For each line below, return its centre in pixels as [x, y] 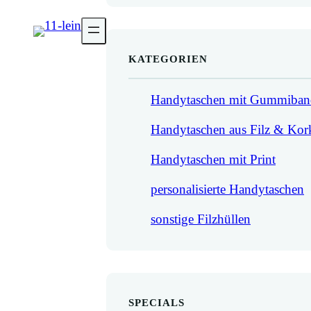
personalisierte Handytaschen [227, 190]
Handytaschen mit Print [213, 160]
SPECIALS [157, 303]
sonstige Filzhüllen [201, 219]
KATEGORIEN [168, 59]
